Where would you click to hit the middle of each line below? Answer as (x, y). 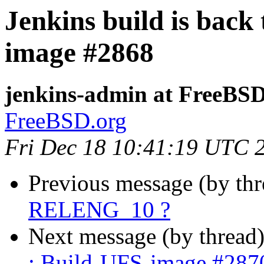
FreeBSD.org (66, 121)
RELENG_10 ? (99, 210)
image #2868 (79, 52)
